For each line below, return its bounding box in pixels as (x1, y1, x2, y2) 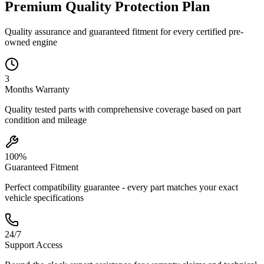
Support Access (5, 240, 62, 250)
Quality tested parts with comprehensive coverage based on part (5, 104, 241, 115)
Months (5, 84, 33, 95)
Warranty (33, 84, 70, 95)
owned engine (5, 37, 57, 48)
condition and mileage (5, 115, 87, 126)
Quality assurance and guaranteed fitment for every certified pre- (5, 27, 243, 37)
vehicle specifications (5, 193, 84, 203)
